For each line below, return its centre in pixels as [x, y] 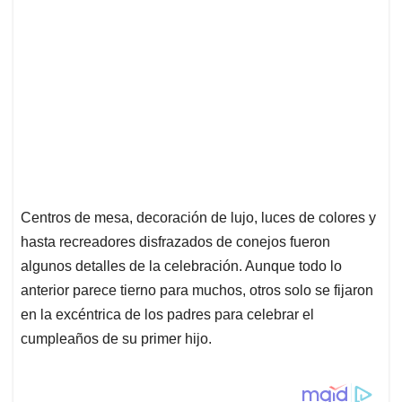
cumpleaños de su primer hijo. [116, 339]
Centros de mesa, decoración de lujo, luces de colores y [198, 218]
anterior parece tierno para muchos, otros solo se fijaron [197, 291]
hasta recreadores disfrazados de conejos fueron [175, 242]
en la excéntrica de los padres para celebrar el [167, 315]
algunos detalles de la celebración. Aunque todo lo [181, 267]
